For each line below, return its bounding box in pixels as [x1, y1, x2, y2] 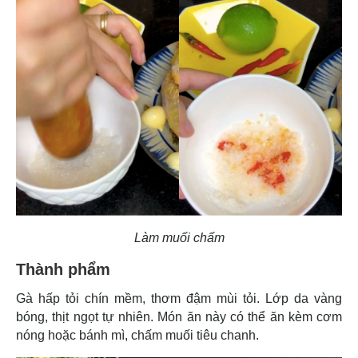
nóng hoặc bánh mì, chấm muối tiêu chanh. [16, 328, 259, 343]
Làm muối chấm [133, 231, 225, 245]
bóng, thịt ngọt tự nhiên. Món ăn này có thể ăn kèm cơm [16, 310, 342, 324]
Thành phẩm [16, 261, 115, 279]
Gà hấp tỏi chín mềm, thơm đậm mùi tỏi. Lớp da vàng [16, 292, 342, 306]
